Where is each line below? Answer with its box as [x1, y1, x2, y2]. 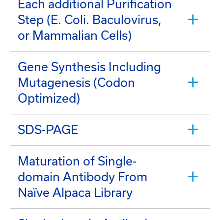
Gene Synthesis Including [18, 59, 161, 74]
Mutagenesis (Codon [18, 75, 135, 89]
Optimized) [18, 91, 80, 105]
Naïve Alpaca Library [18, 185, 133, 199]
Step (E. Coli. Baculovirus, [18, 12, 162, 27]
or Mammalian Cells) [18, 28, 132, 42]
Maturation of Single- [18, 154, 137, 168]
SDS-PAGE [18, 122, 78, 137]
